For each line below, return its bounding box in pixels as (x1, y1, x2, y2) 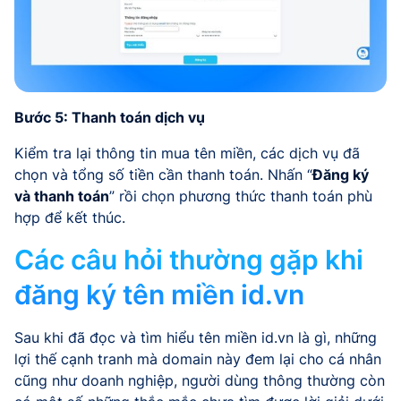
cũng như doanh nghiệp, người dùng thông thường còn (14, 371, 385, 390)
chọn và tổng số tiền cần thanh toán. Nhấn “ (14, 166, 312, 184)
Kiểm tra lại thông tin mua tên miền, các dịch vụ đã (14, 144, 360, 163)
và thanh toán (14, 187, 109, 206)
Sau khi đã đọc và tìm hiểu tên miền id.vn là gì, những (14, 328, 377, 347)
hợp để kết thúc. (14, 209, 125, 227)
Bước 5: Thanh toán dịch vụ (14, 108, 205, 127)
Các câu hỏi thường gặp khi (14, 243, 363, 277)
